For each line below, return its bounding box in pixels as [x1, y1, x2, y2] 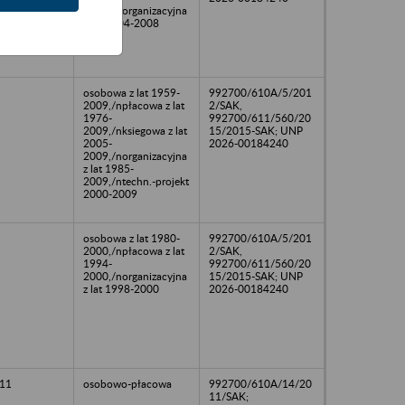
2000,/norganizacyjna [83, 268, 187, 283]
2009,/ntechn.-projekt [83, 174, 189, 188]
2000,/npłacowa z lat [83, 243, 184, 258]
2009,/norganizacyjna [83, 148, 187, 163]
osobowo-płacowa [83, 376, 172, 391]
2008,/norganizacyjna [83, 3, 187, 17]
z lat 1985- [83, 161, 134, 175]
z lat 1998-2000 [83, 281, 159, 296]
